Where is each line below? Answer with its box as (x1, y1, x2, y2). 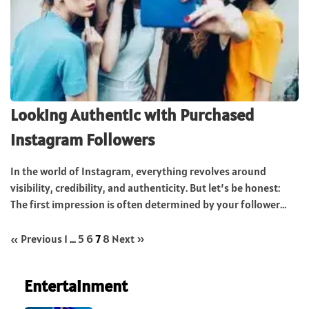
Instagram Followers (10, 129, 154, 151)
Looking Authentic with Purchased (10, 104, 254, 126)
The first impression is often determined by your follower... (10, 197, 286, 212)
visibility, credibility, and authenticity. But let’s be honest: (10, 181, 280, 195)
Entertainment (24, 275, 128, 297)
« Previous (10, 232, 62, 246)
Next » (112, 232, 145, 246)
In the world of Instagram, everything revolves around (10, 164, 266, 179)
